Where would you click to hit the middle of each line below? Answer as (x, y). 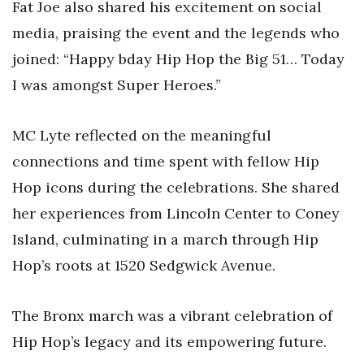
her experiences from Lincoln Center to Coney (176, 214)
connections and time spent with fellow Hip (166, 162)
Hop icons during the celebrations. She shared (176, 188)
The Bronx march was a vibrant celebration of (172, 315)
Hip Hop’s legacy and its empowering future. (169, 341)
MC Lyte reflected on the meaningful (142, 136)
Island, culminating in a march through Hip (165, 240)
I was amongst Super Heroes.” (117, 85)
